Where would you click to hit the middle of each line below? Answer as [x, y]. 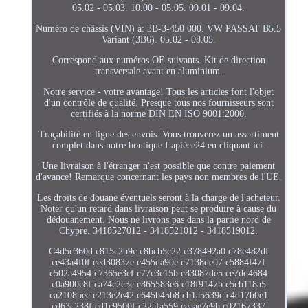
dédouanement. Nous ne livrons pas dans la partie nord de [158, 219]
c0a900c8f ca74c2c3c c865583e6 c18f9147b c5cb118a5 [158, 284]
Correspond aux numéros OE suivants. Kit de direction [158, 60]
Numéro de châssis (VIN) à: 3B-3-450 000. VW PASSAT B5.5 [159, 28]
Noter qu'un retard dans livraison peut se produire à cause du [159, 208]
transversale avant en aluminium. [158, 71]
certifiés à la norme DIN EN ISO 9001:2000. [158, 113]
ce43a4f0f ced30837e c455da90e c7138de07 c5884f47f [159, 262]
